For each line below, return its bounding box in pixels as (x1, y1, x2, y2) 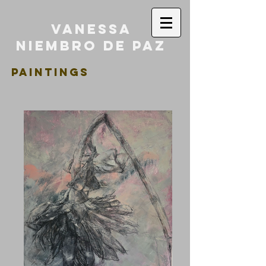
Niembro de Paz (16, 37, 166, 54)
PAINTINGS (11, 65, 89, 79)
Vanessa (50, 21, 132, 37)
